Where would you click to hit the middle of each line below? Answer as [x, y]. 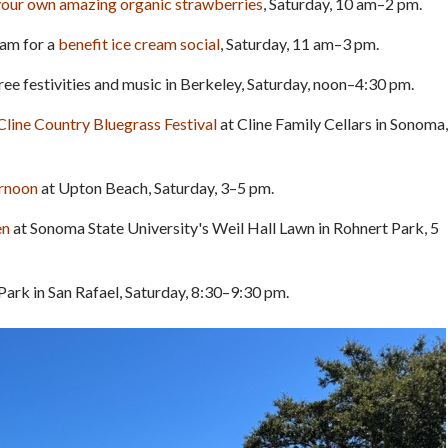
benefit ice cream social [139, 43]
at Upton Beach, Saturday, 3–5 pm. [156, 187]
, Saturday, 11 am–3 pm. [299, 43]
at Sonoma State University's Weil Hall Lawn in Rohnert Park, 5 [224, 227]
